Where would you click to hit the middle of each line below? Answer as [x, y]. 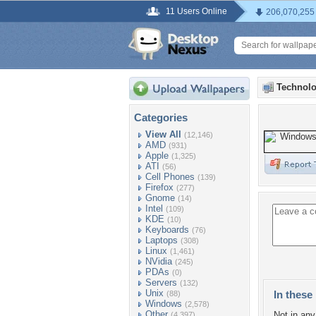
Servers [161, 282]
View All [163, 134]
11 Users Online [196, 11]
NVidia [159, 261]
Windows [164, 304]
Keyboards [167, 230]
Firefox [159, 187]
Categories [161, 117]
